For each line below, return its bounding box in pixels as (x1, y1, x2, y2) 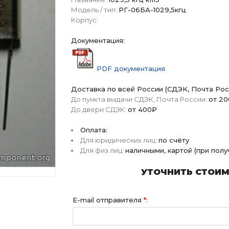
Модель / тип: (71, 6, 117, 14)
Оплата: (80, 126, 107, 134)
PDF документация (97, 64, 165, 73)
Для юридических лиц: (80, 136, 157, 144)
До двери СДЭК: (71, 105, 126, 113)
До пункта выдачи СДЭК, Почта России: (71, 95, 207, 103)
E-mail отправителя (73, 196, 144, 204)
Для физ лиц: (80, 146, 124, 154)
